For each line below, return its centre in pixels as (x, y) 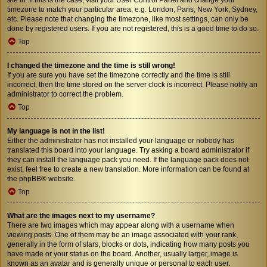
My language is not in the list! (56, 131)
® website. (58, 178)
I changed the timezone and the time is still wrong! (91, 65)
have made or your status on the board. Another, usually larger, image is (122, 254)
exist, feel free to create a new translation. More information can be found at (128, 169)
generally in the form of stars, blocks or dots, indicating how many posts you (128, 244)
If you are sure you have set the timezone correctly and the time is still (119, 75)
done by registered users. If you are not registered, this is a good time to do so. (133, 28)
